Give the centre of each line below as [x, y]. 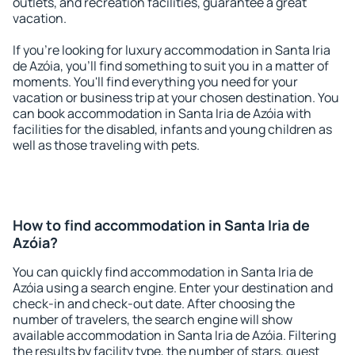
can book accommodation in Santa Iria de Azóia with [162, 113]
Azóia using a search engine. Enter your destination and [173, 288]
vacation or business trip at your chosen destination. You [176, 97]
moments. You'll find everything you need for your [155, 82]
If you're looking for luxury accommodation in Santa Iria [172, 50]
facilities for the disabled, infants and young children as [172, 129]
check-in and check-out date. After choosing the [154, 303]
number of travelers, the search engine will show [153, 319]
